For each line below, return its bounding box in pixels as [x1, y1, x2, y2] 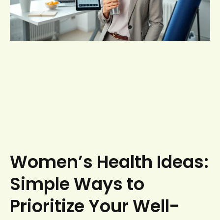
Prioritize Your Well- [10, 193, 179, 218]
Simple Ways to [10, 171, 144, 196]
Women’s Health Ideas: [10, 149, 209, 174]
